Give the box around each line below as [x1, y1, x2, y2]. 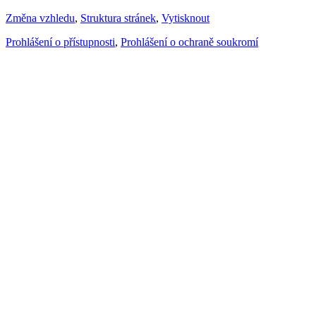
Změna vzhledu [6, 12, 75, 25]
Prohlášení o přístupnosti [6, 36, 115, 49]
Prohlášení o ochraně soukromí [121, 36, 258, 49]
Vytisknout [162, 12, 209, 25]
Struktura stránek [80, 12, 156, 25]
